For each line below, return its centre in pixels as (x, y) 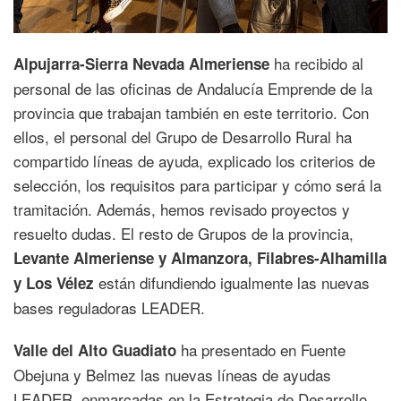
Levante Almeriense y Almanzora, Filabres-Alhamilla (200, 258)
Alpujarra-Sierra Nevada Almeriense (141, 64)
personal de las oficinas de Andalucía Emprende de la (193, 89)
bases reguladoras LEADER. (109, 308)
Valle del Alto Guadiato (95, 350)
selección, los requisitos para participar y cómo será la (197, 185)
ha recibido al (316, 64)
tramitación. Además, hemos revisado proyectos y (182, 209)
